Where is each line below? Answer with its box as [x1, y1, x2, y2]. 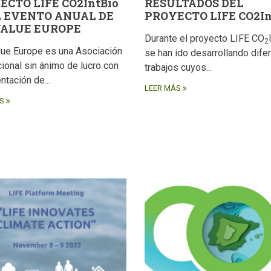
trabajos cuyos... [145, 62, 212, 74]
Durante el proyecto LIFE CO [145, 33, 264, 45]
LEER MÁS [145, 83, 181, 93]
